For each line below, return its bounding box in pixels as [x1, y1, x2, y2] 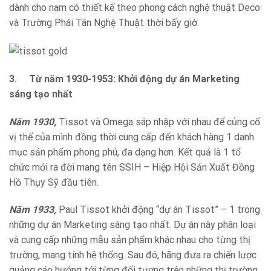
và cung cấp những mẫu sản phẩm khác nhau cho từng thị [9, 234, 250, 246]
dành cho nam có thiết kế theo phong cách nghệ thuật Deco [9, 1, 260, 13]
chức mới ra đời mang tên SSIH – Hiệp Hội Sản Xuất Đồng [9, 161, 255, 173]
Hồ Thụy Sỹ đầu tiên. [9, 176, 99, 188]
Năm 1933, [9, 204, 56, 216]
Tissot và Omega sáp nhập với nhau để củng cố [56, 116, 260, 128]
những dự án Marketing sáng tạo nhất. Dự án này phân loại [9, 219, 256, 231]
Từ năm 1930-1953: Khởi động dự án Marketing [29, 73, 240, 85]
